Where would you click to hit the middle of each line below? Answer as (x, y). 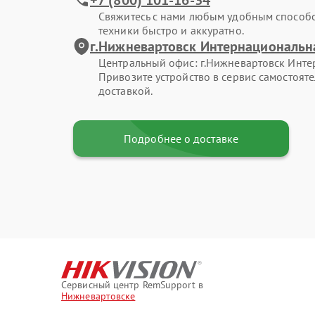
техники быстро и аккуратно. (171, 30)
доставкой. (126, 90)
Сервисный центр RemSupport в (132, 285)
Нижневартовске (98, 296)
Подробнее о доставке (181, 138)
